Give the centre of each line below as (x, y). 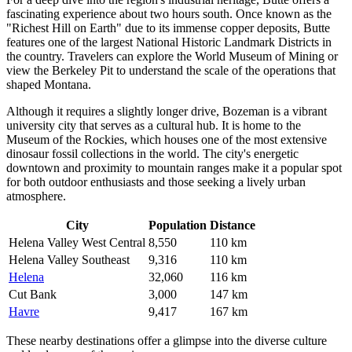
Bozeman (246, 111)
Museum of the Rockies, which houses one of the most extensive (167, 139)
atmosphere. (36, 196)
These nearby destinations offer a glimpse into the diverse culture (167, 340)
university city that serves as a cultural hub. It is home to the (154, 125)
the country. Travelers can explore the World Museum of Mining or (172, 56)
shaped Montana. (49, 84)
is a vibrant (298, 111)
